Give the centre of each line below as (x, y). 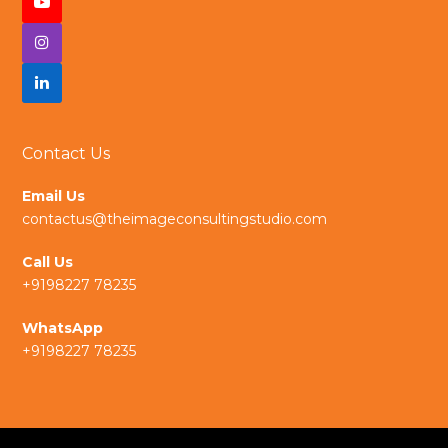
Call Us (48, 261)
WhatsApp (63, 327)
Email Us (54, 195)
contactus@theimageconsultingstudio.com (175, 218)
